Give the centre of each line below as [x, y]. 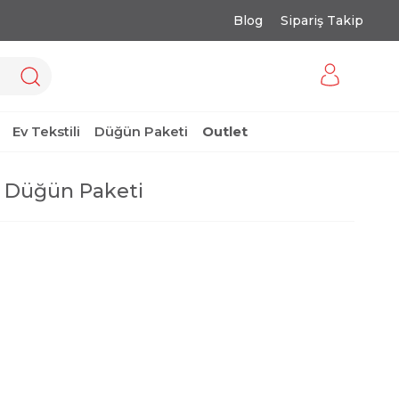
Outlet [225, 131]
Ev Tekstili [46, 131]
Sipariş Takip [322, 20]
